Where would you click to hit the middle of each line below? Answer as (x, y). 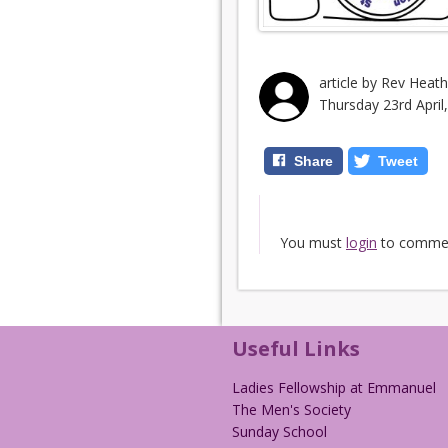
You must (313, 242)
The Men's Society (291, 409)
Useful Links (296, 348)
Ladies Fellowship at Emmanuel (334, 387)
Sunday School (279, 431)
